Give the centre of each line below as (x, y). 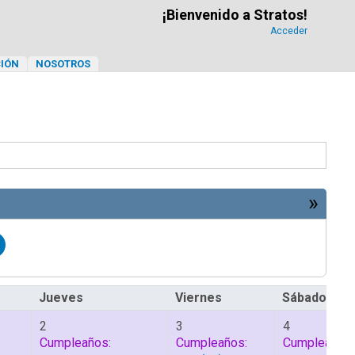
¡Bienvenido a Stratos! (235, 15)
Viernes (198, 298)
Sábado (304, 298)
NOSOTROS (63, 64)
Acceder (289, 31)
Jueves (61, 298)
